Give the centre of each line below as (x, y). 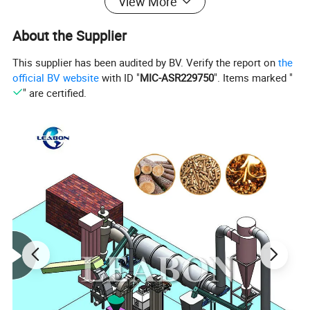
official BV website (56, 77)
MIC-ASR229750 (177, 77)
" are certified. (54, 92)
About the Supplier (70, 36)
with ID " (120, 77)
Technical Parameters (66, 293)
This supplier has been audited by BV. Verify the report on (146, 62)
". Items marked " (254, 77)
